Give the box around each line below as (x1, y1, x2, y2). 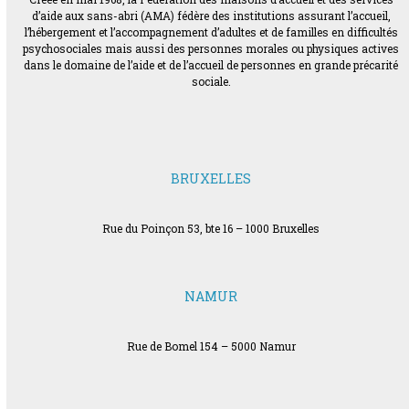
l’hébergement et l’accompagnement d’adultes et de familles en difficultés (24, 25, 398, 40)
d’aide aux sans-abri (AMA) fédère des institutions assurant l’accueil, (31, 8, 391, 24)
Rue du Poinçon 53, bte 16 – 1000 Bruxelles (102, 221, 320, 236)
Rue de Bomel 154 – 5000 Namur (126, 339, 296, 354)
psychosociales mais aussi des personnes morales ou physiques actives (23, 41, 400, 57)
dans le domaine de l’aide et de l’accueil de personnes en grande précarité (24, 58, 399, 73)
